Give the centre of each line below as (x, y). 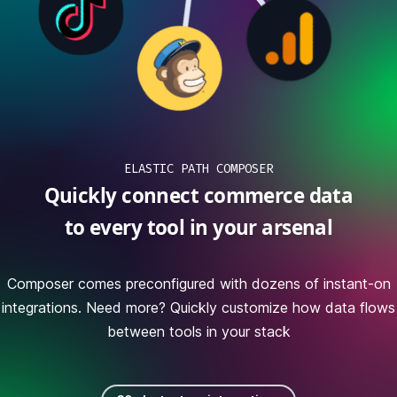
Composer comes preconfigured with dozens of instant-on (198, 284)
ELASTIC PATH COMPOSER (198, 169)
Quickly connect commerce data (198, 195)
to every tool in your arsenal (198, 227)
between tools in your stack (198, 331)
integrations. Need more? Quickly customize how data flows (198, 307)
